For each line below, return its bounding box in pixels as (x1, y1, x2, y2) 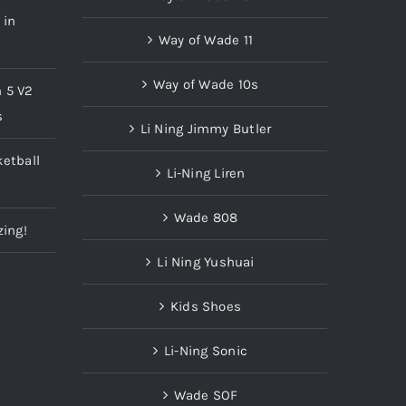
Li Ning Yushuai (157, 253, 255, 270)
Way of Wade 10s (152, 75, 259, 92)
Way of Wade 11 (158, 31, 254, 48)
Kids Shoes (169, 297, 242, 314)
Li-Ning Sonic (164, 342, 247, 359)
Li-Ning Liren (166, 164, 246, 181)
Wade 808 (173, 208, 238, 226)
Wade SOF (173, 386, 238, 403)
